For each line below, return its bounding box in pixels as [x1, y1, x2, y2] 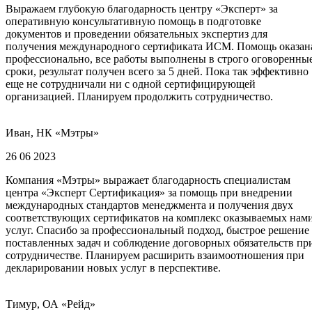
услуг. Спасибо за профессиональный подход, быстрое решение [6, 224, 309, 237]
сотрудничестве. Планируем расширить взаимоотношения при [6, 249, 304, 262]
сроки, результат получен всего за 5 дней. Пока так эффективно [6, 65, 309, 78]
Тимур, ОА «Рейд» [6, 298, 95, 311]
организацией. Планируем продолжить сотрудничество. [6, 91, 273, 103]
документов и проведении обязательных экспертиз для [6, 28, 267, 40]
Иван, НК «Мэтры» [6, 127, 99, 139]
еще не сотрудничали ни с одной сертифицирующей [6, 78, 256, 91]
